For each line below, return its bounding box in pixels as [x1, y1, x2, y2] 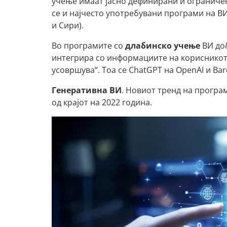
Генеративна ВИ [52, 85, 122, 96]
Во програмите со [52, 40, 125, 52]
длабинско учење [125, 40, 200, 52]
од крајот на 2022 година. [52, 97, 152, 108]
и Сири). [52, 20, 84, 31]
